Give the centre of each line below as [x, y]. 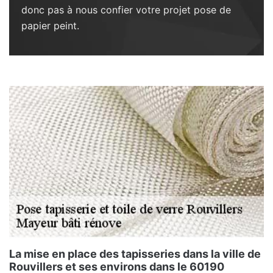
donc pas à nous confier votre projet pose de [126, 10]
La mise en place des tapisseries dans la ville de [135, 254]
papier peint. [50, 26]
